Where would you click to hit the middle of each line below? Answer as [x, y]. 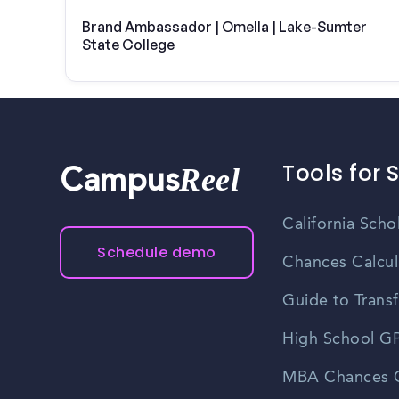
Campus [120, 184]
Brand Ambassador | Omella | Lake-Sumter [224, 26]
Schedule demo [157, 253]
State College [128, 44]
